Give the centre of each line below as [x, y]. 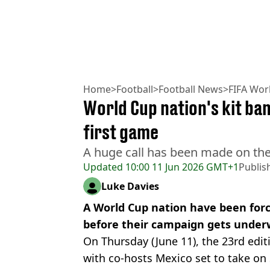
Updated [103, 167]
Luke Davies [130, 186]
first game [121, 132]
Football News [191, 89]
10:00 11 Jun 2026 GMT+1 [181, 167]
